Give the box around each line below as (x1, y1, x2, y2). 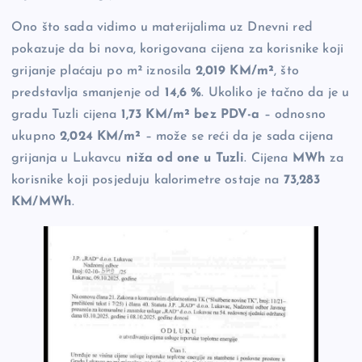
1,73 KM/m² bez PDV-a (120, 108, 260, 122)
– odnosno (259, 108, 326, 122)
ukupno (11, 130, 61, 144)
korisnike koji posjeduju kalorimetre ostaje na (11, 174, 284, 187)
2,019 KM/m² (195, 65, 275, 78)
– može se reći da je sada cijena (141, 130, 334, 144)
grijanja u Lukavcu (11, 152, 126, 166)
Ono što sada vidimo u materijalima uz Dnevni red (11, 21, 313, 35)
